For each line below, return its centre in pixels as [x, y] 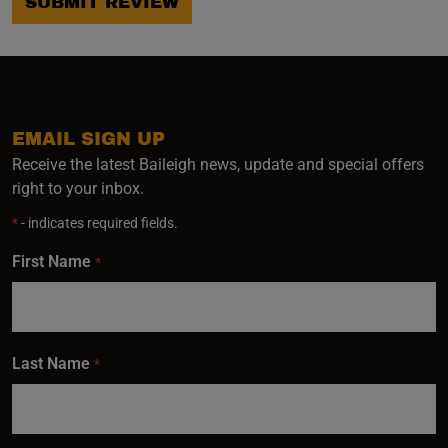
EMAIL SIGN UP [88, 139]
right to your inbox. [78, 188]
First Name [51, 261]
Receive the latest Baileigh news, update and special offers [218, 164]
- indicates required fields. [98, 223]
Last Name [51, 363]
